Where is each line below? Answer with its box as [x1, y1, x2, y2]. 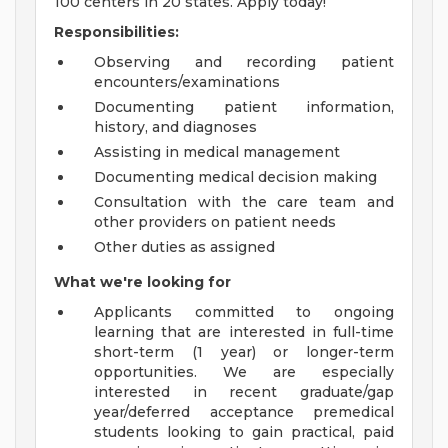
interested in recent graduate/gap [94, 383, 394, 402]
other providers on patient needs [94, 213, 336, 232]
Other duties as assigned [94, 238, 275, 257]
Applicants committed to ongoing [94, 303, 394, 322]
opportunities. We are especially [94, 363, 394, 382]
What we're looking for [54, 273, 231, 292]
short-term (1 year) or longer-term [94, 343, 394, 362]
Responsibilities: [54, 23, 179, 42]
